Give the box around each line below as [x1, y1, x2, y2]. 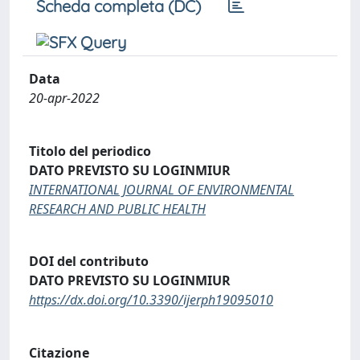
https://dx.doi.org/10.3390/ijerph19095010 [29, 291, 273, 309]
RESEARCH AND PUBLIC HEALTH [29, 199, 206, 218]
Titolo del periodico [29, 141, 151, 160]
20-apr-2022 [29, 89, 100, 107]
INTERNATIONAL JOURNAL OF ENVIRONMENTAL [29, 180, 294, 198]
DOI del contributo [29, 252, 149, 271]
